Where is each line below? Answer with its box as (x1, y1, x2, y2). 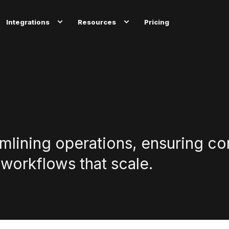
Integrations (6, 17, 50, 26)
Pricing (144, 17, 170, 26)
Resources (78, 17, 117, 26)
